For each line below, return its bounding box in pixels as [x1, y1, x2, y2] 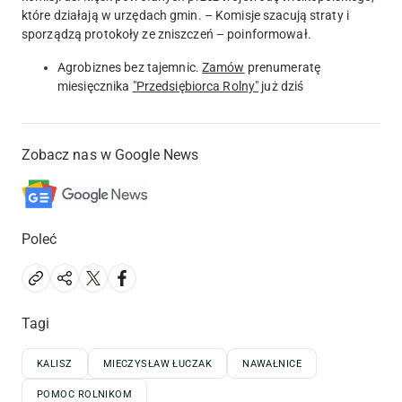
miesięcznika [57, 79, 133, 94]
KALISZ [37, 358, 73, 371]
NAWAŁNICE [242, 358, 302, 371]
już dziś [258, 79, 304, 94]
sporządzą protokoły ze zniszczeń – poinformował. [22, 27, 311, 42]
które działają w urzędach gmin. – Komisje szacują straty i [22, 8, 349, 23]
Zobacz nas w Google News [22, 146, 199, 164]
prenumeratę [244, 60, 321, 75]
